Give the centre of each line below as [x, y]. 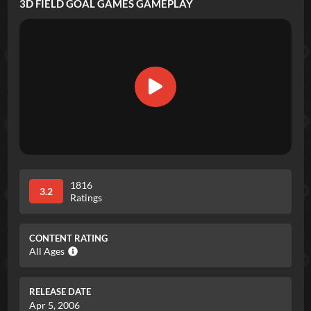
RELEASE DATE [60, 292]
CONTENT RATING [68, 238]
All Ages [47, 251]
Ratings [86, 197]
